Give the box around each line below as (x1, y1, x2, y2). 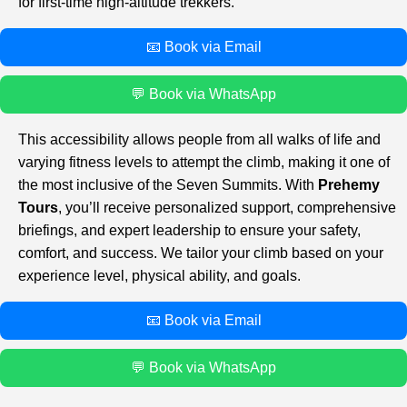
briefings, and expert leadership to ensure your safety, (18, 222, 361, 238)
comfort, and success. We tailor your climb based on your (18, 244, 383, 261)
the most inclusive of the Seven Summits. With (18, 176, 318, 193)
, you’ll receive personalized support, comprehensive (58, 199, 396, 215)
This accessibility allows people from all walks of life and (18, 131, 381, 147)
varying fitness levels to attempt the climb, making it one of (18, 154, 390, 170)
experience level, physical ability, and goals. (18, 267, 301, 283)
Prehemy (318, 176, 380, 193)
